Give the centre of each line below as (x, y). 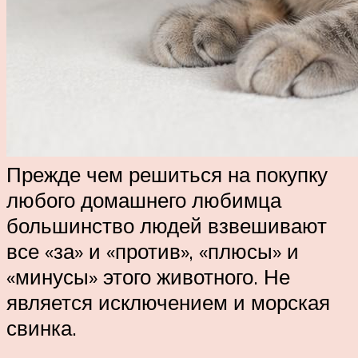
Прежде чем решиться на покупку (167, 174)
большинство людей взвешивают (167, 225)
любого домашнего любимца (144, 199)
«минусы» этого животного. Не (148, 276)
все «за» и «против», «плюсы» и (153, 251)
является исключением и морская (168, 302)
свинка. (42, 327)
